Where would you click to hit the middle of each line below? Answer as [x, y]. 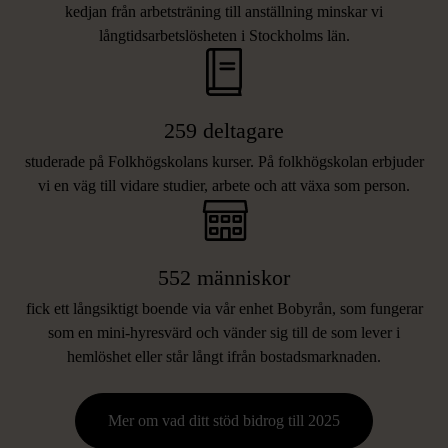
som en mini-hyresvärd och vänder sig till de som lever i [224, 333]
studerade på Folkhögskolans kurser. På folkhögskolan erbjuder [224, 161]
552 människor [224, 278]
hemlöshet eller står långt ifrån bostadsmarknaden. [224, 357]
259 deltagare [224, 130]
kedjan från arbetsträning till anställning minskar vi [224, 11]
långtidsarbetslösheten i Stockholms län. [224, 35]
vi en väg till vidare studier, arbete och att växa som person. [224, 185]
